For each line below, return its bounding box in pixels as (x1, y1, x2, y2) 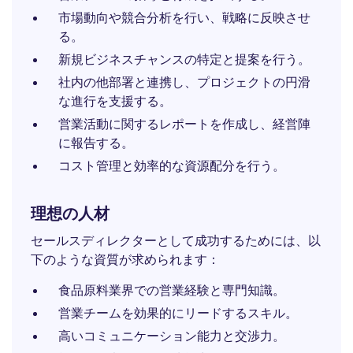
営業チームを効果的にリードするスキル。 (58, 305, 298, 321)
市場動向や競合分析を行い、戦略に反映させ (58, 9, 310, 25)
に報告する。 (58, 135, 134, 150)
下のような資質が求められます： (31, 251, 220, 267)
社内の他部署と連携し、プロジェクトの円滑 (58, 74, 310, 90)
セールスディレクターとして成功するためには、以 (31, 232, 321, 248)
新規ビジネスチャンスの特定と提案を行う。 (58, 51, 310, 67)
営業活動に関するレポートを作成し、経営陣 (58, 116, 310, 132)
